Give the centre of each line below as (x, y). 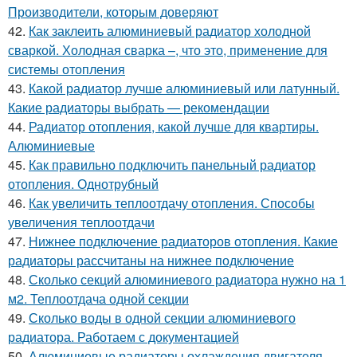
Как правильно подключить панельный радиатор (172, 164)
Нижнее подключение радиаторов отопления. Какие (183, 241)
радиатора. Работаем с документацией (124, 336)
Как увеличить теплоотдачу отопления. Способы (172, 202)
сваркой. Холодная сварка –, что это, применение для (168, 49)
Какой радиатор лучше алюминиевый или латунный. (184, 88)
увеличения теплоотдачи (81, 222)
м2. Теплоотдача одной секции (98, 298)
